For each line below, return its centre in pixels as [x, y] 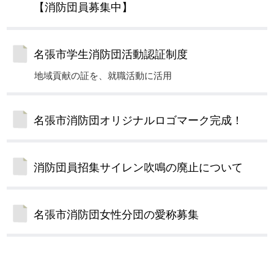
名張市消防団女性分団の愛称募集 [117, 214]
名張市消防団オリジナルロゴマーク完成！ [139, 120]
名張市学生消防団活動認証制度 [111, 55]
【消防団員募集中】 [83, 8]
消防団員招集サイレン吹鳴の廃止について [139, 167]
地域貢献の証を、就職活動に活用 [103, 76]
